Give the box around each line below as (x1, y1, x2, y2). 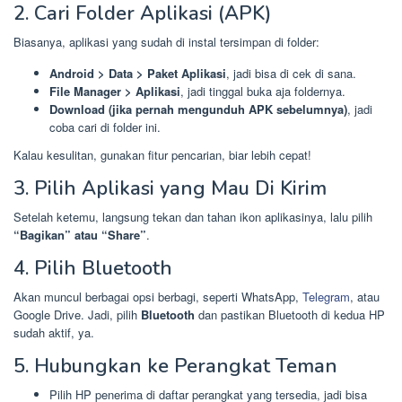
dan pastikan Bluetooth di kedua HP (195, 306, 385, 324)
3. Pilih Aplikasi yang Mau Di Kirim (13, 175, 327, 203)
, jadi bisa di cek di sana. (226, 64, 356, 82)
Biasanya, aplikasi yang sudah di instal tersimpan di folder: (13, 32, 319, 50)
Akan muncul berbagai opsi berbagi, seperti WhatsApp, (13, 288, 302, 306)
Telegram (302, 288, 350, 306)
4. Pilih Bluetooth (13, 255, 172, 283)
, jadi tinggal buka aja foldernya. (180, 82, 345, 100)
